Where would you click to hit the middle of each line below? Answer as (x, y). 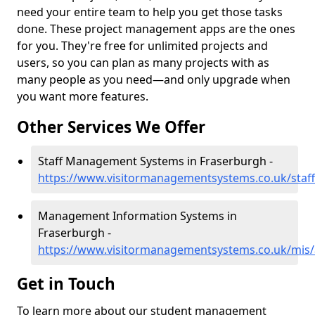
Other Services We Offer (111, 127)
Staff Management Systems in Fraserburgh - (155, 161)
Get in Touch (68, 284)
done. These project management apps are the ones (156, 29)
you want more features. (83, 96)
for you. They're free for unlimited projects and (142, 46)
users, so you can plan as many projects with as (143, 63)
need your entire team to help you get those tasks (150, 12)
